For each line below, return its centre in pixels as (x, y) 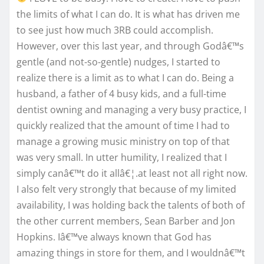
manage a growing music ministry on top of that (123, 141)
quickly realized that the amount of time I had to (123, 125)
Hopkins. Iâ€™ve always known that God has (114, 237)
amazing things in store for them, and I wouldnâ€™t (131, 253)
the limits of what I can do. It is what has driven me (128, 14)
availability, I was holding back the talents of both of (131, 205)
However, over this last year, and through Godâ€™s (130, 46)
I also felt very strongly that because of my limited (126, 189)
